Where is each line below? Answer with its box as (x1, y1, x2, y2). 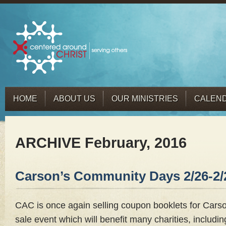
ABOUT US (53, 94, 95, 103)
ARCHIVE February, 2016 (15, 135, 187, 151)
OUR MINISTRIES (111, 94, 178, 103)
